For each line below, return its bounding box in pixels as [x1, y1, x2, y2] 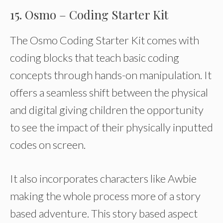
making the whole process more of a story [10, 189, 201, 203]
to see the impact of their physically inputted [10, 120, 213, 134]
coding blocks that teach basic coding [10, 51, 179, 64]
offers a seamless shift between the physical [10, 86, 208, 99]
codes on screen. [10, 138, 86, 151]
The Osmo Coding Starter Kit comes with [10, 33, 199, 47]
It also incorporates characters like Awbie [10, 172, 197, 185]
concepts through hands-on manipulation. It [10, 68, 212, 82]
